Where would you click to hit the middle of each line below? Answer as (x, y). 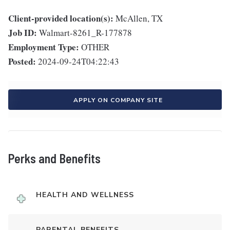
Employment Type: (44, 47)
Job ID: (23, 32)
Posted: (22, 61)
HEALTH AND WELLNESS (85, 195)
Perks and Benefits (54, 158)
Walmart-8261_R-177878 (85, 32)
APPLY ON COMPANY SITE (118, 100)
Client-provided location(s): (61, 18)
